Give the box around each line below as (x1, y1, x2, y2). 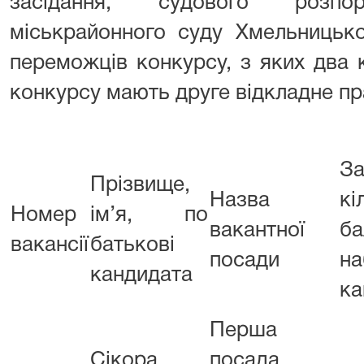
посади (210, 251, 279, 271)
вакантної (210, 221, 305, 240)
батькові (90, 236, 175, 255)
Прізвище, (90, 175, 196, 195)
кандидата (90, 266, 193, 285)
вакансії (11, 236, 89, 255)
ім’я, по (90, 206, 208, 225)
